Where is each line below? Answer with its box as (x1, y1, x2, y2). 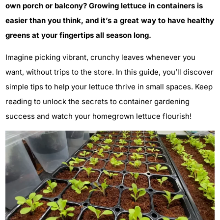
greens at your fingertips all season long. (5, 30, 151, 40)
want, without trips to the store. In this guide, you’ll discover (5, 67, 214, 77)
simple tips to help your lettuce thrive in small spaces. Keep (5, 82, 213, 91)
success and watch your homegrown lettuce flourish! (5, 111, 192, 121)
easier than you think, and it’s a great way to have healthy (5, 16, 214, 26)
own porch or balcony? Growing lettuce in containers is (5, 1, 203, 11)
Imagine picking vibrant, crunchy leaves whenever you (5, 52, 195, 62)
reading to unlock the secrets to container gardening (5, 96, 190, 106)
